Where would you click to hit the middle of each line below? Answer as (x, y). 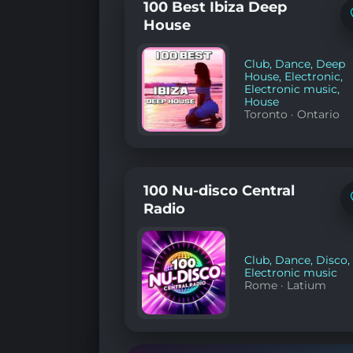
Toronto (266, 115)
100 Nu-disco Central (219, 190)
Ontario (319, 115)
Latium (307, 286)
